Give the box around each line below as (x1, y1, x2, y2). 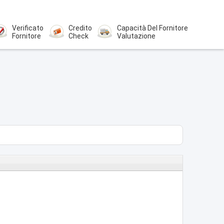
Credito (68, 24, 92, 32)
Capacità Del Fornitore (116, 24, 188, 32)
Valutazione (116, 32, 155, 40)
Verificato (11, 24, 43, 32)
